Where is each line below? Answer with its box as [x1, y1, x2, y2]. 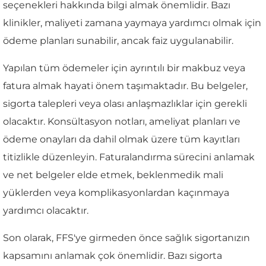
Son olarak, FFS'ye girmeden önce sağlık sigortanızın [3, 232, 250, 243]
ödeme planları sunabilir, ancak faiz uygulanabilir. [3, 34, 233, 46]
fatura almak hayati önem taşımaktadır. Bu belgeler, [3, 80, 248, 91]
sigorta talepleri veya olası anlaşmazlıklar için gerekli [3, 97, 247, 109]
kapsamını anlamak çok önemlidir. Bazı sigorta [3, 249, 222, 261]
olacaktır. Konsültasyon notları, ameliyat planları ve [3, 115, 240, 127]
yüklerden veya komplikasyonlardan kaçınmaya [3, 186, 229, 198]
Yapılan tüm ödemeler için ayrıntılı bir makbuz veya [3, 62, 245, 74]
